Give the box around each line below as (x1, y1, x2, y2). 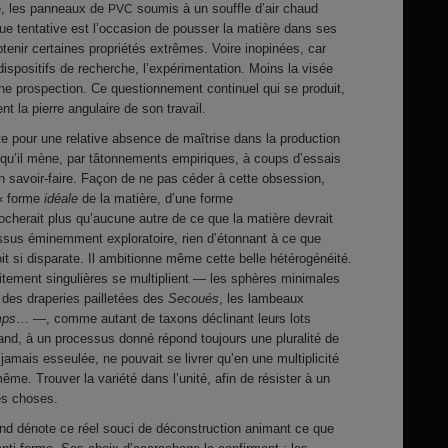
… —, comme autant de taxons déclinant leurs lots (16, 311, 311, 326)
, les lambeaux (219, 291, 304, 306)
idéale (44, 191, 78, 206)
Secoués (168, 291, 219, 306)
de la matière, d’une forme (78, 191, 233, 206)
